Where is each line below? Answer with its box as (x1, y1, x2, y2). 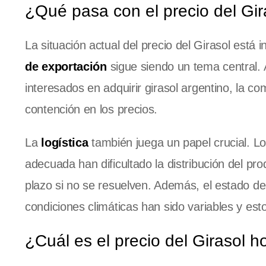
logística (41, 136, 88, 150)
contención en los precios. (25, 103, 158, 116)
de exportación (25, 60, 107, 74)
